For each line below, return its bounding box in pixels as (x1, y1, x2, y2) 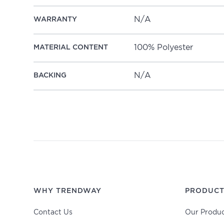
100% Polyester (134, 43, 193, 51)
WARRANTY (33, 16, 77, 23)
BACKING (33, 72, 67, 79)
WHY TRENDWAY (33, 187, 102, 194)
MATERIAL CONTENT (33, 44, 108, 51)
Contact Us (33, 209, 73, 215)
